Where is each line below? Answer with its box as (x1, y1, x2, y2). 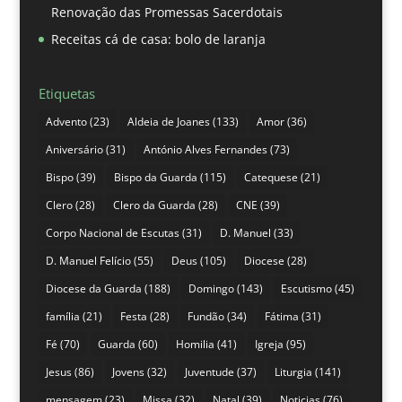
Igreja (254, 336, 284, 352)
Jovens (111, 363, 144, 380)
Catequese (243, 169, 298, 185)
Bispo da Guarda (113, 169, 197, 185)
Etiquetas (38, 83, 95, 102)
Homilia (175, 336, 214, 352)
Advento (45, 113, 87, 129)
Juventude (184, 363, 234, 380)
